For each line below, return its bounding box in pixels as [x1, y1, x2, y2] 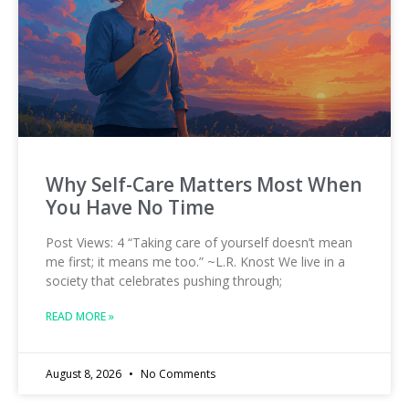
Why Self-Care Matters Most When [46, 172, 362, 198]
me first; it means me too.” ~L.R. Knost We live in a [46, 253, 345, 271]
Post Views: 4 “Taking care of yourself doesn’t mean [46, 234, 352, 252]
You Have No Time [46, 194, 215, 221]
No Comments [138, 366, 215, 383]
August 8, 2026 [46, 366, 124, 383]
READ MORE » [46, 309, 114, 325]
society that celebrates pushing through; [46, 272, 282, 290]
